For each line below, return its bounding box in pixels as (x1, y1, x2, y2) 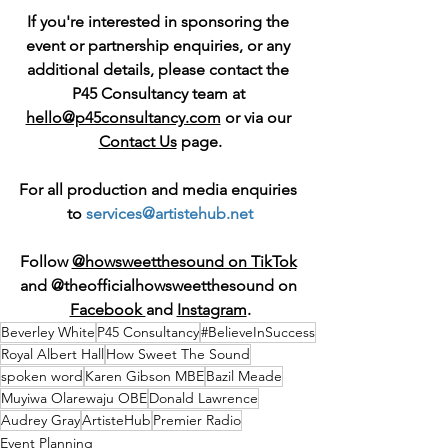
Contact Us (98, 131, 177, 151)
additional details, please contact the (27, 59, 293, 79)
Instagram (176, 299, 247, 319)
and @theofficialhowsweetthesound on (19, 275, 301, 295)
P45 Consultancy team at (71, 83, 249, 103)
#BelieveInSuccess (201, 322, 315, 341)
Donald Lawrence (149, 388, 258, 407)
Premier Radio (153, 410, 241, 429)
